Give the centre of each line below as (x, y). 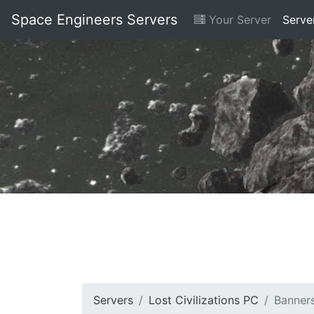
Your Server (238, 20)
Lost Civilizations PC (204, 300)
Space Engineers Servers (94, 20)
